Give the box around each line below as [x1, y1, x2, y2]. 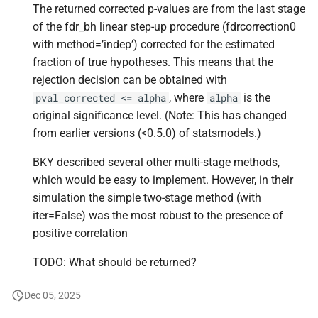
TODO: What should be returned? [33, 256, 197, 269]
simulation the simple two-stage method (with [33, 191, 261, 204]
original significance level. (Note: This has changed [33, 109, 287, 122]
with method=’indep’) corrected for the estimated [33, 38, 275, 51]
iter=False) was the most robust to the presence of [33, 209, 283, 222]
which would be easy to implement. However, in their [33, 173, 293, 187]
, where [169, 91, 207, 104]
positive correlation [33, 226, 128, 240]
